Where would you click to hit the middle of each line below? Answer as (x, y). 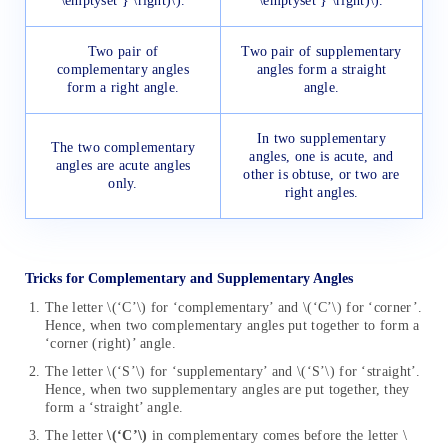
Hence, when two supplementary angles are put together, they (227, 390)
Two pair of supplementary (321, 52)
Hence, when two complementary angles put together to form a (232, 326)
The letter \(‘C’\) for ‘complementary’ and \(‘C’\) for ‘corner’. (234, 308)
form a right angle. (123, 88)
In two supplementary (321, 139)
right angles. (321, 193)
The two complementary (123, 148)
